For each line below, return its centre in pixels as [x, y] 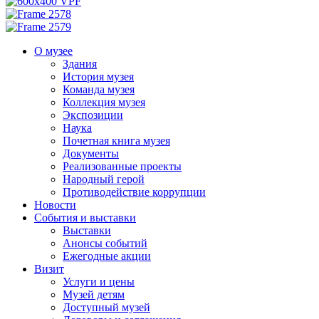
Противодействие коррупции [134, 192]
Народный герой [104, 179]
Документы [91, 154]
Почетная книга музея [116, 141]
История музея [98, 77]
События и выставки [85, 218]
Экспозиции [93, 115]
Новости [55, 205]
